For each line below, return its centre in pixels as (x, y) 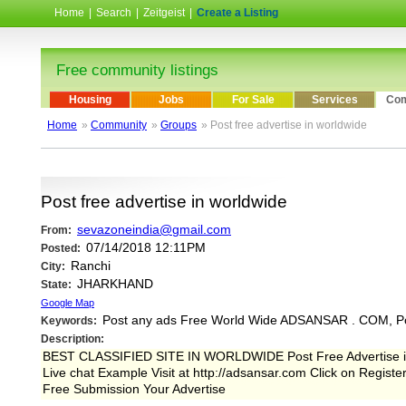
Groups (179, 126)
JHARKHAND (113, 285)
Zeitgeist (164, 13)
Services (334, 100)
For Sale (253, 100)
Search (114, 13)
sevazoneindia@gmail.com (154, 230)
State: (56, 285)
